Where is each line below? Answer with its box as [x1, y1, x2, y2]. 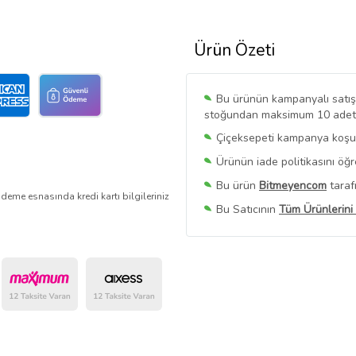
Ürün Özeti [194, 38, 275, 61]
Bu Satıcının [216, 202, 279, 218]
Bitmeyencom [259, 177, 327, 193]
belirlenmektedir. [204, 242, 288, 257]
